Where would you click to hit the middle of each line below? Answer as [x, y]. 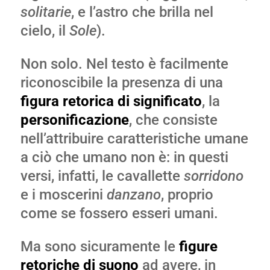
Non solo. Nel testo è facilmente [124, 64]
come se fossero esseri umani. [119, 213]
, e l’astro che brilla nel [142, 12]
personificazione [74, 120]
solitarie [46, 12]
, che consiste [173, 120]
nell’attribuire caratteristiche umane [134, 139]
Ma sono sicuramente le [99, 246]
